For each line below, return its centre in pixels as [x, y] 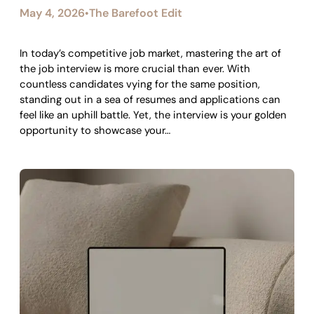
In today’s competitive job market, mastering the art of [150, 53]
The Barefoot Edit [136, 13]
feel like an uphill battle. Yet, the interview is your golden [153, 115]
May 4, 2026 [52, 13]
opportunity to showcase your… [95, 130]
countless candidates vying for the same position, [140, 84]
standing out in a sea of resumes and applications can [150, 99]
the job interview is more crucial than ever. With [135, 68]
